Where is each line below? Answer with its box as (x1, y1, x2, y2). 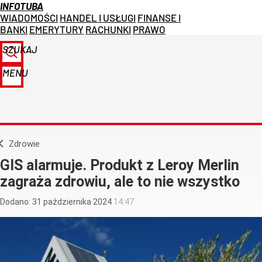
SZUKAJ (2, 43, 37, 55)
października (43, 197, 91, 207)
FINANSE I (137, 12, 181, 23)
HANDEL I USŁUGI (60, 12, 136, 23)
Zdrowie (14, 139, 40, 149)
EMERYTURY (29, 23, 84, 35)
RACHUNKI (85, 23, 131, 35)
